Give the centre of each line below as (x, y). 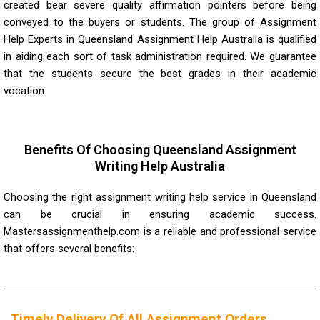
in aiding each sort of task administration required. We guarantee (160, 56)
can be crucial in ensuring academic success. (160, 214)
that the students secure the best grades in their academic (160, 73)
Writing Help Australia (160, 166)
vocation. (25, 90)
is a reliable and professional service (228, 231)
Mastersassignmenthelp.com (72, 231)
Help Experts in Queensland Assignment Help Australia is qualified (160, 39)
